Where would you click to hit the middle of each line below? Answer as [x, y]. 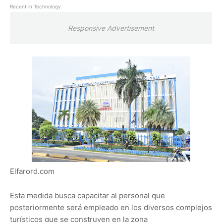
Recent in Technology [35, 7]
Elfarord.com [32, 171]
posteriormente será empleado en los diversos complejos [111, 208]
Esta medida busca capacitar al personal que [87, 196]
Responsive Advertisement [111, 28]
